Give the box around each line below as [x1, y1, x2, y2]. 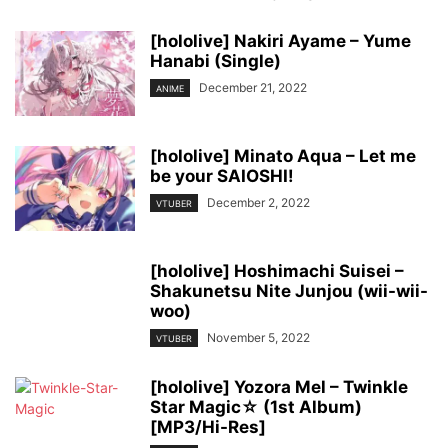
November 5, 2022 [207, 330, 310, 345]
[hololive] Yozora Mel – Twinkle [150, 377, 408, 398]
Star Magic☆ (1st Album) [150, 397, 362, 418]
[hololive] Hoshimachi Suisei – [150, 261, 404, 281]
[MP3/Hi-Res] [150, 417, 266, 438]
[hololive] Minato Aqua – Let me [150, 146, 416, 166]
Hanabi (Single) [150, 51, 281, 71]
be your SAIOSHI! [150, 166, 294, 186]
